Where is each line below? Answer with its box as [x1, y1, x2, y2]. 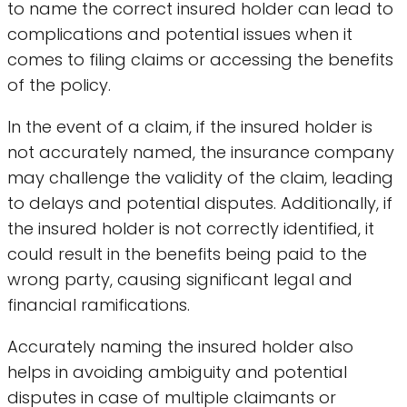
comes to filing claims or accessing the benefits [7, 48, 393, 72]
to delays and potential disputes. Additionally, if [7, 192, 392, 215]
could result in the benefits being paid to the [7, 243, 367, 266]
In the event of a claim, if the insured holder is [7, 115, 372, 139]
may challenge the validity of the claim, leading [7, 166, 393, 190]
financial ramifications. [7, 293, 190, 317]
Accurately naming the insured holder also [7, 335, 353, 359]
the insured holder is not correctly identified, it [7, 217, 374, 241]
